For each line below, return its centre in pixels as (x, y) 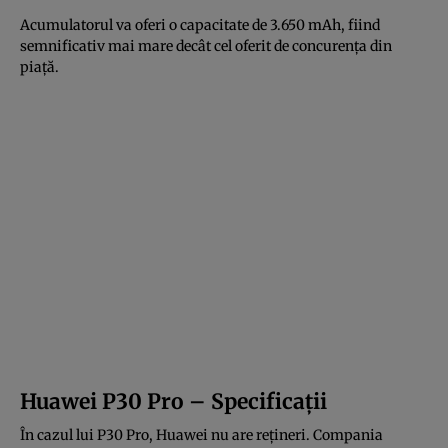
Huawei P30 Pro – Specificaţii (173, 401)
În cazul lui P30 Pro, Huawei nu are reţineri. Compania (201, 434)
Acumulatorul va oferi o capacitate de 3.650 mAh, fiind (200, 24)
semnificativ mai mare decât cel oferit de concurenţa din (206, 45)
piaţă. (39, 66)
